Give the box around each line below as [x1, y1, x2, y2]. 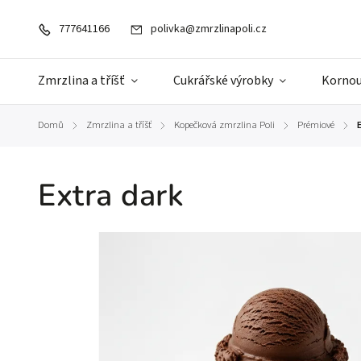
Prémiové [297, 118, 334, 132]
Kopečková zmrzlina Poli [174, 118, 275, 132]
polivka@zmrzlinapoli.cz [151, 21, 267, 37]
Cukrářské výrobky [173, 72, 273, 89]
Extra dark [38, 175, 184, 216]
